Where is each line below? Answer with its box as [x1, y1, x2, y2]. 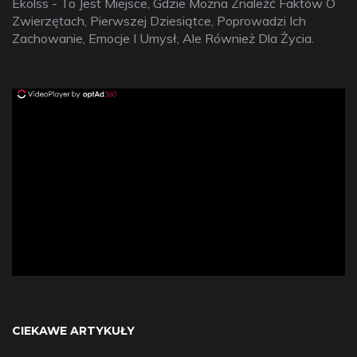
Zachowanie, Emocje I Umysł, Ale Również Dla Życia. [12, 30, 314, 47]
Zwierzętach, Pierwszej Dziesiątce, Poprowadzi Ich [12, 13, 306, 29]
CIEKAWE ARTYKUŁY [12, 324, 135, 339]
